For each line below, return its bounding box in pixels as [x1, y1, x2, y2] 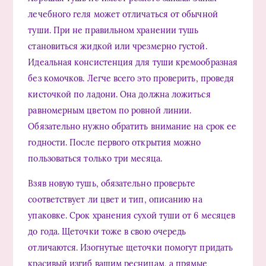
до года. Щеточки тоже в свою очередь [28, 226, 186, 237]
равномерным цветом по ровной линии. [28, 104, 192, 116]
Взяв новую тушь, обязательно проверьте [28, 178, 196, 189]
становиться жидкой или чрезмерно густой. [28, 40, 207, 52]
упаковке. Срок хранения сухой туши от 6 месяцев [28, 210, 236, 221]
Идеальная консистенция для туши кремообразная [28, 56, 238, 68]
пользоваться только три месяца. [28, 153, 162, 164]
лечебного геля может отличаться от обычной [28, 8, 218, 20]
